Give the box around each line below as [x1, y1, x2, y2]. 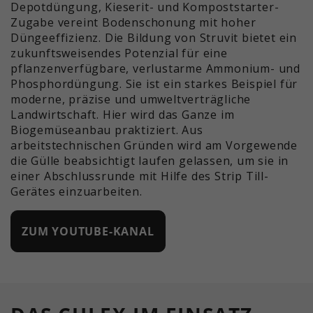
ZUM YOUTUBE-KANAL [22, 223, 154, 239]
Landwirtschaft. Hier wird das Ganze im [10, 106, 235, 122]
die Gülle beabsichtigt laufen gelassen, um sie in [10, 152, 289, 168]
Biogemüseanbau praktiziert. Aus [10, 122, 203, 138]
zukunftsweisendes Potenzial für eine [10, 45, 228, 61]
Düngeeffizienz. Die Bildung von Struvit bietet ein [10, 29, 297, 45]
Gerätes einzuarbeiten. [10, 183, 143, 199]
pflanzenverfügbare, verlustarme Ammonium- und [10, 60, 300, 76]
